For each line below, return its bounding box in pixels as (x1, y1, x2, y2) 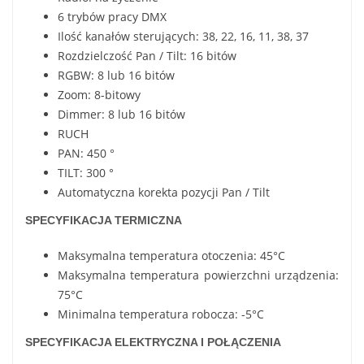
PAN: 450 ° (58, 145, 115, 161)
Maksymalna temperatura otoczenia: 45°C (58, 247, 285, 263)
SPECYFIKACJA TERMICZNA (25, 213, 182, 227)
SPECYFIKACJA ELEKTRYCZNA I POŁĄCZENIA (25, 335, 281, 349)
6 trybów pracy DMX (58, 8, 167, 24)
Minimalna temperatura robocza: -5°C (58, 305, 264, 322)
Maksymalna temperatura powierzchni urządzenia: (58, 266, 339, 283)
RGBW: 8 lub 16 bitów (58, 67, 175, 83)
